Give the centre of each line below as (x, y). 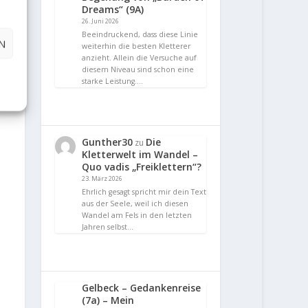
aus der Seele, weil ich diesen (135, 203)
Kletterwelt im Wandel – (140, 155)
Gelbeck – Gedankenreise (142, 287)
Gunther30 (108, 142)
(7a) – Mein (108, 300)
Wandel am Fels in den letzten (137, 215)
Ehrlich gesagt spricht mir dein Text (144, 191)
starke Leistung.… (113, 81)
